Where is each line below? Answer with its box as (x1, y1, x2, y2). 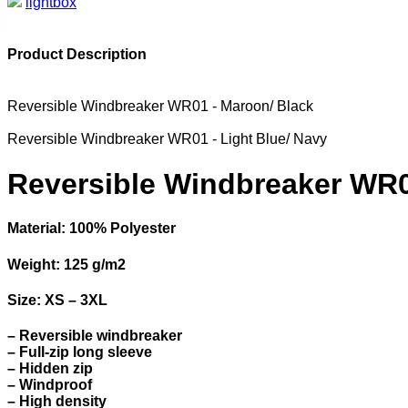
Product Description (7, 46, 147, 63)
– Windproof (7, 377, 92, 393)
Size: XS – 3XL (7, 291, 107, 308)
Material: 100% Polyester (7, 220, 176, 237)
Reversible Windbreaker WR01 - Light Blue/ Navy (7, 131, 327, 148)
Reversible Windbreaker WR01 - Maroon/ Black (7, 98, 313, 115)
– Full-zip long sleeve (7, 344, 152, 361)
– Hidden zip (7, 361, 93, 377)
